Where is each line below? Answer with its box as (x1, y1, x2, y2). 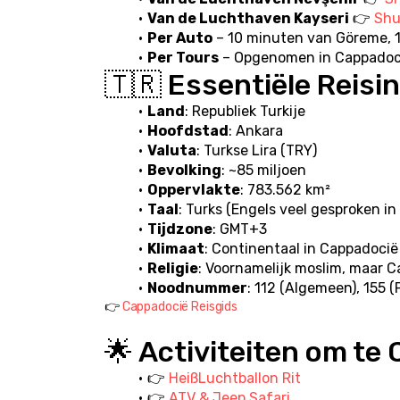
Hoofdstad (146, 122, 229, 140)
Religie (146, 260, 198, 278)
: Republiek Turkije (184, 103, 305, 121)
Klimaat (146, 240, 204, 258)
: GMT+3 (212, 221, 267, 238)
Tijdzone (146, 221, 212, 238)
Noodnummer (146, 279, 247, 297)
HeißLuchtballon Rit (168, 370, 301, 387)
